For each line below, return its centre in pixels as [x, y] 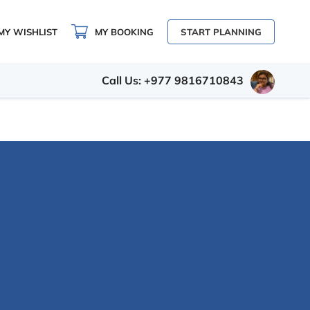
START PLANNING [221, 31]
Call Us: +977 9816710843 [173, 80]
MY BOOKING [124, 31]
